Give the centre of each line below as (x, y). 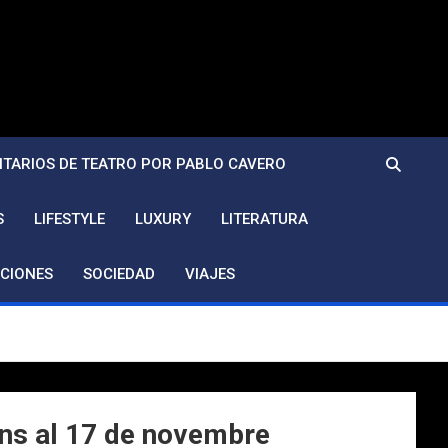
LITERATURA (264, 219)
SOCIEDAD (119, 274)
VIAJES (210, 274)
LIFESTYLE (69, 219)
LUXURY (163, 219)
